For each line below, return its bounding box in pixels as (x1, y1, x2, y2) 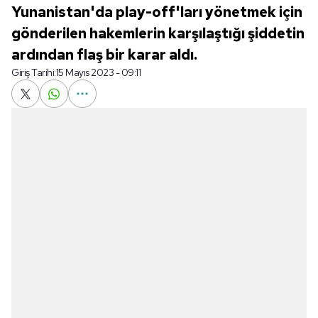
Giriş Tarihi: (11, 66, 56, 79)
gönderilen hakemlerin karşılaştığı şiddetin (11, 24, 305, 43)
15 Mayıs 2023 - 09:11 (55, 66, 141, 79)
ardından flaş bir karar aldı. (11, 45, 197, 64)
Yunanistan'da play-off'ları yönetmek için (11, 3, 302, 21)
